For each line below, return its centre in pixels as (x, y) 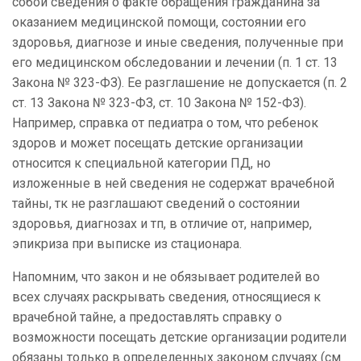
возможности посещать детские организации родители (179, 338)
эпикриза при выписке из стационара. (127, 244)
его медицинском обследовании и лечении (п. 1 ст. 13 (175, 63)
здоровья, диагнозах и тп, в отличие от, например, (162, 224)
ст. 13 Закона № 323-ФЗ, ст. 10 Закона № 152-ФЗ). (159, 103)
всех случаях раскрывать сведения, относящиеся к (166, 297)
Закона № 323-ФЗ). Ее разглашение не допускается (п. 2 (180, 83)
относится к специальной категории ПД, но (141, 164)
